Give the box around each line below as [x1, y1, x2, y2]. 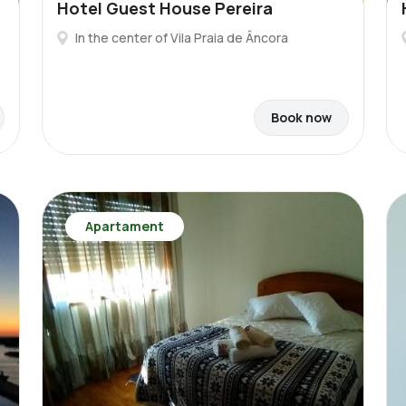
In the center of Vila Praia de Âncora [75, 29, 288, 46]
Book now [271, 109, 332, 126]
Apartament [85, 217, 164, 235]
